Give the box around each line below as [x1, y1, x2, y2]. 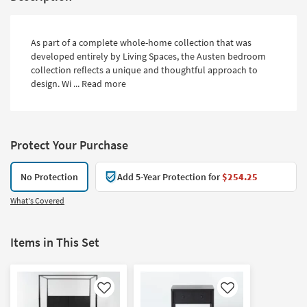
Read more [82, 77, 126, 90]
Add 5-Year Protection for [117, 171, 222, 184]
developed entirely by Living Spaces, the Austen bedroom [31, 50, 266, 63]
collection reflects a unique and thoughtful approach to [31, 64, 258, 77]
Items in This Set [10, 234, 99, 251]
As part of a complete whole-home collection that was [31, 36, 251, 49]
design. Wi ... [31, 77, 82, 90]
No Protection [21, 171, 78, 184]
